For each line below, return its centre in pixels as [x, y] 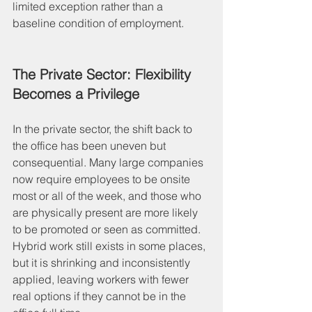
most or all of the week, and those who [108, 195]
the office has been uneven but [91, 145]
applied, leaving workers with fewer [102, 279]
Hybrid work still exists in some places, [110, 245]
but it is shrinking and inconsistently [103, 262]
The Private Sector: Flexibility [104, 74]
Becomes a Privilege [76, 93]
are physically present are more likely [107, 212]
